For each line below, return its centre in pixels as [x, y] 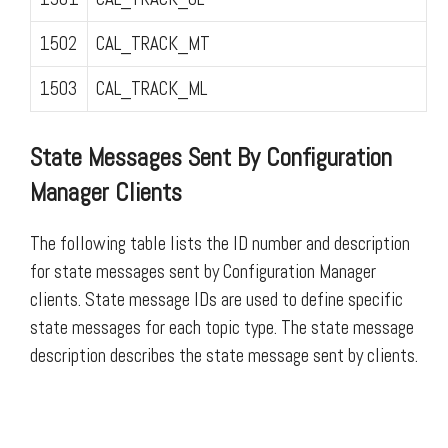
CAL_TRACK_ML [151, 88]
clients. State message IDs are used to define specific [216, 299]
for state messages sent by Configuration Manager [203, 271]
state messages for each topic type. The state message [222, 327]
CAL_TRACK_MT [153, 43]
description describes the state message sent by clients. [224, 355]
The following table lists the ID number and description [220, 243]
